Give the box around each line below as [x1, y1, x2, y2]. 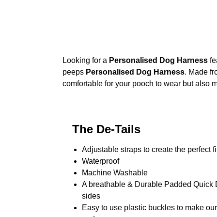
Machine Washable [81, 168, 148, 177]
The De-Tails [72, 122, 140, 136]
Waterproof [81, 156, 119, 165]
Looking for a [62, 56, 109, 65]
